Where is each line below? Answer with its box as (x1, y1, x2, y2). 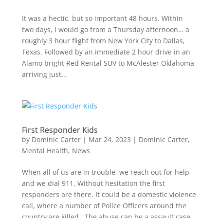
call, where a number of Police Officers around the (21, 201, 186, 210)
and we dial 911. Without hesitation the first (21, 179, 165, 188)
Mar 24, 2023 (88, 135, 131, 144)
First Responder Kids (21, 125, 98, 135)
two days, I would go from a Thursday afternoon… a (21, 25, 189, 34)
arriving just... (21, 70, 67, 79)
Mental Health (21, 146, 68, 155)
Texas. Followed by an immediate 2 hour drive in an (21, 47, 190, 56)
